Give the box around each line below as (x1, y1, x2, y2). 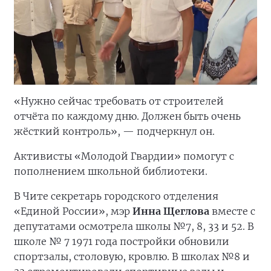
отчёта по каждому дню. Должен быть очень (14, 109, 241, 122)
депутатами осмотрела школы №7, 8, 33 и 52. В (14, 220, 254, 232)
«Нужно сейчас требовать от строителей (14, 94, 224, 107)
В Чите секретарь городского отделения (14, 189, 218, 202)
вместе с (209, 204, 255, 217)
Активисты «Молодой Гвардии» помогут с (14, 149, 234, 162)
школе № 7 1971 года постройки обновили (14, 235, 229, 247)
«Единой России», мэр (14, 204, 132, 217)
